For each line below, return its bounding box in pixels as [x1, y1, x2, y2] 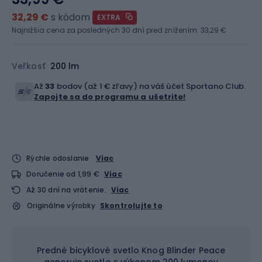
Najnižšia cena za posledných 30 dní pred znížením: [12, 25, 201, 35]
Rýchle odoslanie [26, 153, 89, 163]
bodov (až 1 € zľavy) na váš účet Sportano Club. [54, 81, 246, 92]
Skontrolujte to [99, 201, 163, 211]
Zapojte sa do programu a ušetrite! [34, 91, 186, 102]
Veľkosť [12, 60, 46, 72]
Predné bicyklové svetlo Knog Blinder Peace [36, 244, 226, 256]
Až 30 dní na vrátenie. [26, 185, 106, 195]
